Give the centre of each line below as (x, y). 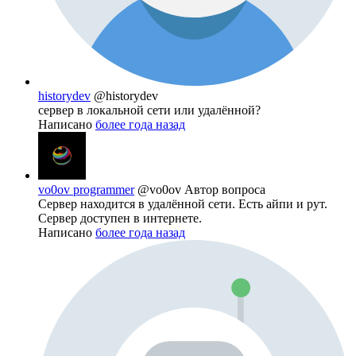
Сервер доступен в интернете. (120, 219)
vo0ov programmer (86, 190)
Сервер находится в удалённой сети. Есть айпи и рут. (183, 204)
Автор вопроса (225, 190)
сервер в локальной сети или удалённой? (149, 110)
